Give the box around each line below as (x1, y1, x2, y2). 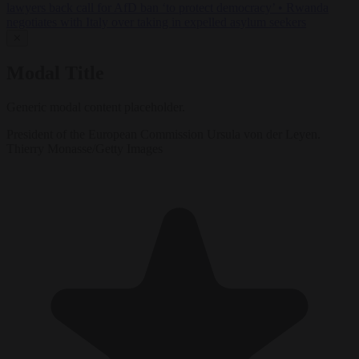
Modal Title (6, 63, 104, 84)
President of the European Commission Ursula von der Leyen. (6, 127, 321, 141)
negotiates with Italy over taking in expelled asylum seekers (6, 15, 306, 30)
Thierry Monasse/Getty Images (6, 141, 163, 155)
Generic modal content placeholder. (6, 99, 185, 114)
